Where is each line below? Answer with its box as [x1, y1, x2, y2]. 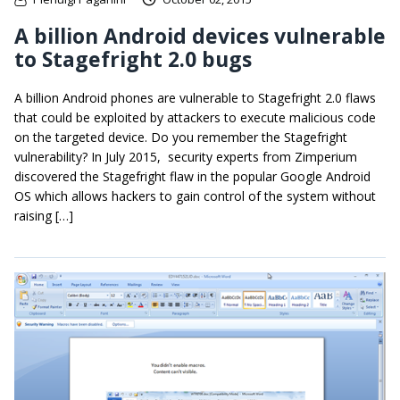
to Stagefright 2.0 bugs [14, 45, 252, 74]
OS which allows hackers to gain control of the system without [14, 187, 376, 205]
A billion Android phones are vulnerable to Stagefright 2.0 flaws [14, 89, 376, 107]
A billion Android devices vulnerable [14, 21, 386, 51]
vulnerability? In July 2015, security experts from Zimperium [14, 148, 357, 166]
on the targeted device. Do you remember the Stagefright [14, 129, 347, 146]
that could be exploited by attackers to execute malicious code [14, 109, 376, 127]
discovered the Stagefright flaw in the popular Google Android [14, 168, 371, 186]
